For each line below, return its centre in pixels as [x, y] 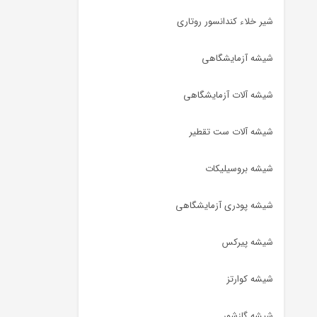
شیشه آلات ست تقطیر [231, 132]
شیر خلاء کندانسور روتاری [225, 22]
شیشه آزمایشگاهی [237, 58]
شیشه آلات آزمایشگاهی [228, 95]
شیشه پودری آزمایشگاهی [224, 206]
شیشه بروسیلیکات [239, 169]
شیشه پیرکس [248, 242]
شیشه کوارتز [250, 279]
